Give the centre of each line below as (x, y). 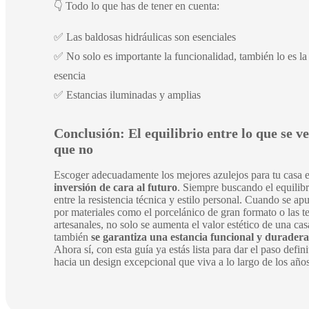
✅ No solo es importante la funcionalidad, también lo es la (180, 57)
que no (73, 149)
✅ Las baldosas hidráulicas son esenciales (145, 37)
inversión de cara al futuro (116, 187)
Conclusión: (89, 133)
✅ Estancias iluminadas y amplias (127, 95)
